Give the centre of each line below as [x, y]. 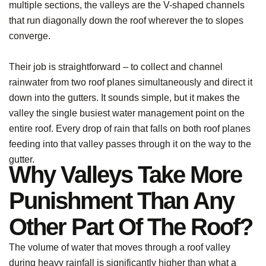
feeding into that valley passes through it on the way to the [130, 144]
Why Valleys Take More [125, 175]
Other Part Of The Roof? [131, 227]
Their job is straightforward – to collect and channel [116, 66]
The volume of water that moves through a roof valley [120, 248]
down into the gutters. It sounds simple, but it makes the [124, 97]
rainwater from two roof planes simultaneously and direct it [131, 82]
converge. [31, 36]
